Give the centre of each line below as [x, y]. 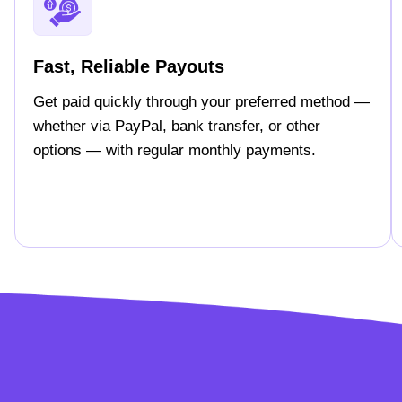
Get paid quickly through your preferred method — [201, 102]
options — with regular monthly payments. [175, 151]
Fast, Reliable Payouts [129, 67]
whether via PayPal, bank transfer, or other [177, 127]
